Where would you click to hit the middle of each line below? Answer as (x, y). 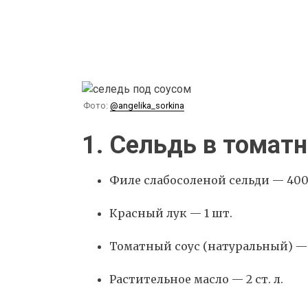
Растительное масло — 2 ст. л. (196, 279)
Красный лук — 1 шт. (171, 213)
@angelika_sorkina (147, 105)
